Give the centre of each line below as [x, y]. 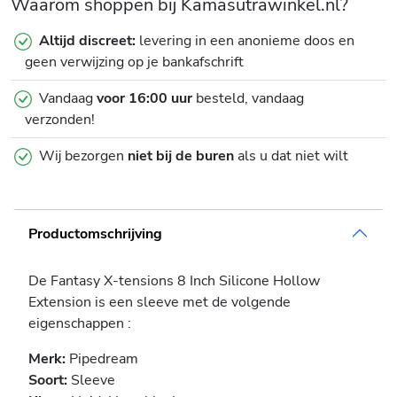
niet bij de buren [181, 156]
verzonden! [60, 120]
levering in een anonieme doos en [245, 41]
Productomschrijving [95, 233]
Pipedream [102, 359]
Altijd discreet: [87, 41]
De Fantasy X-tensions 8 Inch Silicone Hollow [174, 281]
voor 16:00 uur [144, 99]
